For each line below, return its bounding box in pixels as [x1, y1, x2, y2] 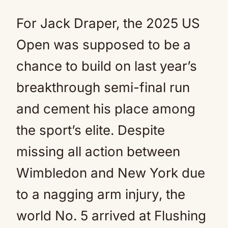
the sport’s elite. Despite [16, 122, 165, 138]
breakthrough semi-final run [16, 79, 190, 95]
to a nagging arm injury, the [16, 186, 185, 202]
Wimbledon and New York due [16, 165, 205, 181]
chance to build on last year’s [16, 58, 197, 74]
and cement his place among [16, 101, 195, 117]
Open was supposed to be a [16, 37, 191, 52]
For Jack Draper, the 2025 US [16, 15, 200, 31]
